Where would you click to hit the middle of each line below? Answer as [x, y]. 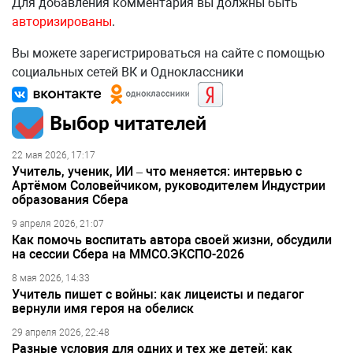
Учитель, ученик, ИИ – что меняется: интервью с [157, 172]
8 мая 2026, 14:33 [51, 279]
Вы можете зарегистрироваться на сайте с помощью [168, 54]
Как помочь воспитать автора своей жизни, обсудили [172, 240]
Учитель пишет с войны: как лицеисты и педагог [158, 295]
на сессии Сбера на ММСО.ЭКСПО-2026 [128, 255]
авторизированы [62, 22]
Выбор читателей [128, 123]
